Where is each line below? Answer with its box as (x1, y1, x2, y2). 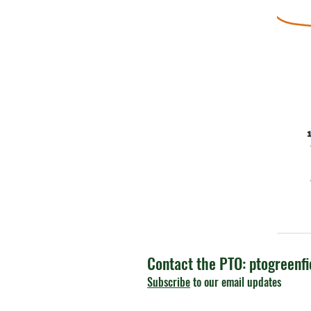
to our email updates (190, 274, 281, 290)
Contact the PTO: (147, 252, 249, 274)
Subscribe (147, 274, 190, 290)
